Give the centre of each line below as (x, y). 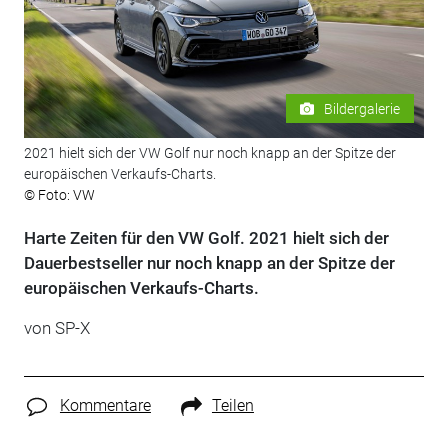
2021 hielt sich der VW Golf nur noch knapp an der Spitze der (209, 153)
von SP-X (56, 328)
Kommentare (105, 406)
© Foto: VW (59, 195)
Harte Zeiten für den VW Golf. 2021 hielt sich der (206, 238)
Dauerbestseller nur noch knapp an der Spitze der (209, 263)
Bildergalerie (362, 108)
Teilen (232, 406)
